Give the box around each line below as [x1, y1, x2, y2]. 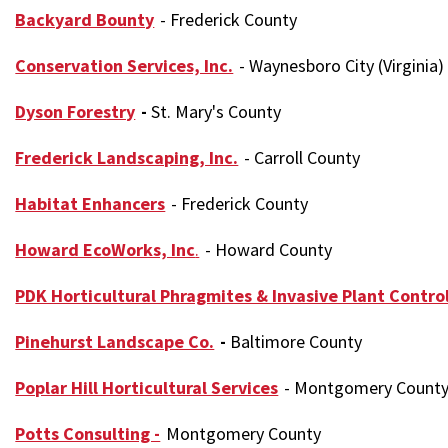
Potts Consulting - [15, 421, 161, 445]
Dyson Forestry [15, 99, 136, 123]
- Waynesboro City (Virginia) [235, 53, 445, 77]
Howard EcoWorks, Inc [15, 237, 196, 261]
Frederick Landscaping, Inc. [15, 145, 239, 169]
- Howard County [201, 237, 333, 261]
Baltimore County [230, 329, 363, 353]
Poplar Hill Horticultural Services [15, 375, 279, 399]
